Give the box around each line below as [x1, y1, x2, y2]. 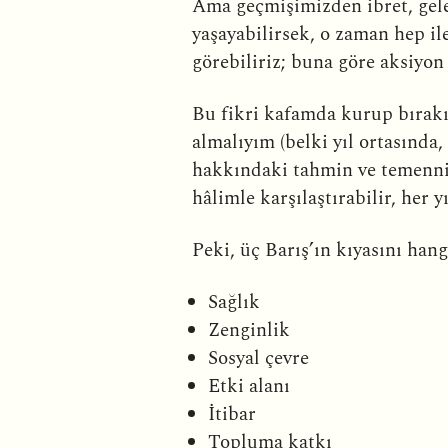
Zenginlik [208, 315, 290, 345]
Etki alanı [208, 371, 290, 401]
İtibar [208, 399, 256, 429]
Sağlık [208, 287, 260, 317]
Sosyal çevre [208, 343, 309, 373]
